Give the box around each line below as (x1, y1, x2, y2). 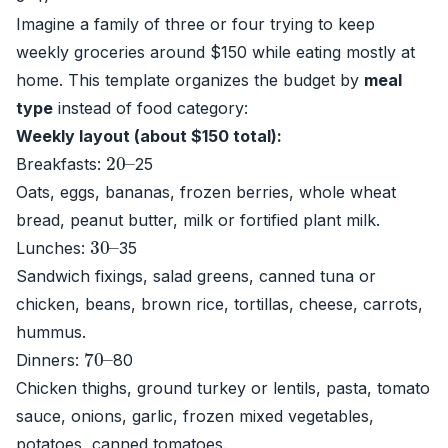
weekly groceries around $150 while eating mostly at (16, 42, 415, 62)
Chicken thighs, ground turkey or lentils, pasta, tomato (16, 378, 430, 398)
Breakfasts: (16, 154, 106, 174)
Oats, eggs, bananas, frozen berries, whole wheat (16, 182, 396, 202)
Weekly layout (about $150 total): (16, 126, 282, 146)
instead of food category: (53, 98, 248, 118)
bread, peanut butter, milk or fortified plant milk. (16, 210, 380, 230)
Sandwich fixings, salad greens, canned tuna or (16, 266, 376, 286)
